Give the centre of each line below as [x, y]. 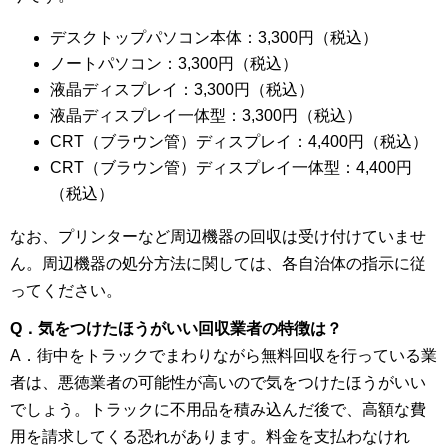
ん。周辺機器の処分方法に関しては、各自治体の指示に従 [218, 264]
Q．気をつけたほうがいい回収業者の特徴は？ [176, 329]
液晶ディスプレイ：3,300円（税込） [182, 90]
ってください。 [66, 291]
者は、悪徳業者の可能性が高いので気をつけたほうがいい [218, 383]
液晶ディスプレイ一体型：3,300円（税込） [206, 116]
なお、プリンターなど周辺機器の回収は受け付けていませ [218, 237]
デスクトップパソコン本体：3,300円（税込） [214, 38]
